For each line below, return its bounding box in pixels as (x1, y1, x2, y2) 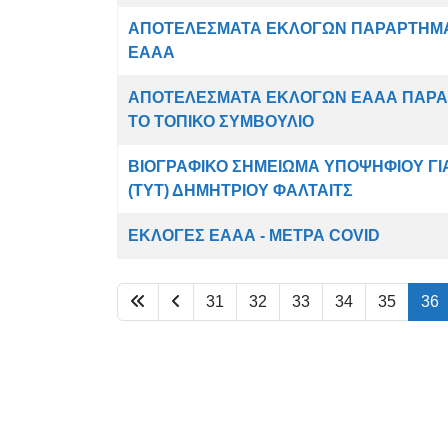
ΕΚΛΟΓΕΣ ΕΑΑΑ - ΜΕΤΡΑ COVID (128, 227, 380, 244)
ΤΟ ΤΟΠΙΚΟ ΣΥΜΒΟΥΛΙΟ (128, 113, 314, 130)
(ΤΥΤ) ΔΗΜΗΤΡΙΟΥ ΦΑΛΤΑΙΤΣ (128, 182, 353, 199)
